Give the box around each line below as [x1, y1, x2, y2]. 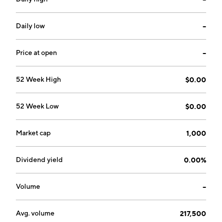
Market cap [16, 129, 51, 137]
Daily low [16, 22, 45, 30]
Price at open [16, 49, 57, 56]
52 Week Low [16, 102, 59, 110]
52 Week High [16, 75, 61, 83]
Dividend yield [16, 156, 63, 164]
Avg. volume [16, 209, 55, 217]
